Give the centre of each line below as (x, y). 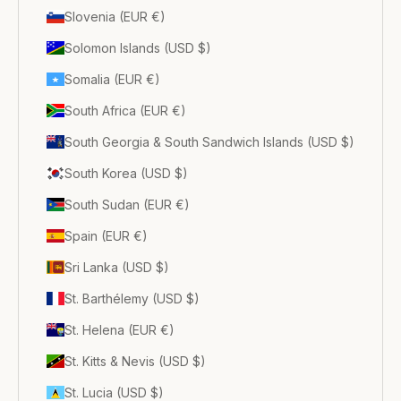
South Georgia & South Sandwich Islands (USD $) (209, 141)
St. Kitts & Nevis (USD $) (135, 361)
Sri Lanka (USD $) (117, 267)
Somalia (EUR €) (112, 79)
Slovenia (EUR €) (115, 16)
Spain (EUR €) (106, 235)
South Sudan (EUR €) (127, 204)
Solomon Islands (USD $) (138, 47)
